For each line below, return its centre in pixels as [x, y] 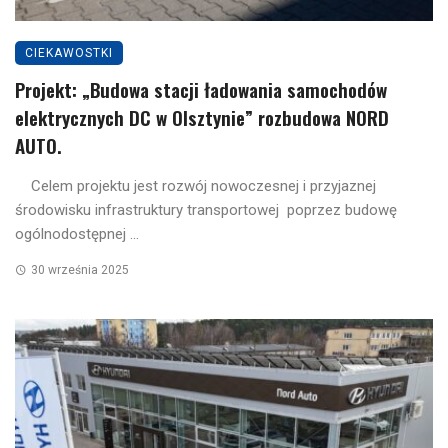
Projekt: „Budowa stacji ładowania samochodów [201, 89]
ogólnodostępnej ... [77, 234]
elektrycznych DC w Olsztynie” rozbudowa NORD [202, 117]
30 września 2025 [79, 270]
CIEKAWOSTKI [69, 53]
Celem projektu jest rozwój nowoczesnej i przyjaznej [195, 186]
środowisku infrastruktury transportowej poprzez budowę [206, 210]
